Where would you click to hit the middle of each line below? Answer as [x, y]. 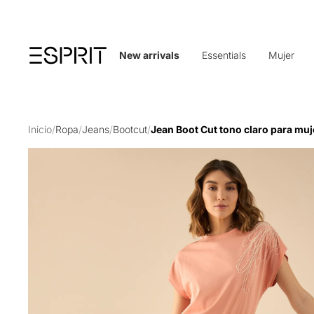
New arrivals [149, 55]
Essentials [224, 55]
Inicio [40, 130]
